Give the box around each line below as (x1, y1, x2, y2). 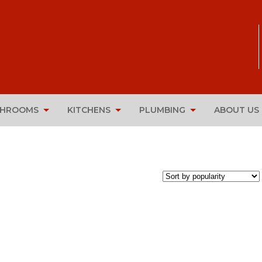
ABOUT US (214, 105, 259, 116)
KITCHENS (67, 105, 111, 116)
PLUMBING (139, 105, 185, 116)
